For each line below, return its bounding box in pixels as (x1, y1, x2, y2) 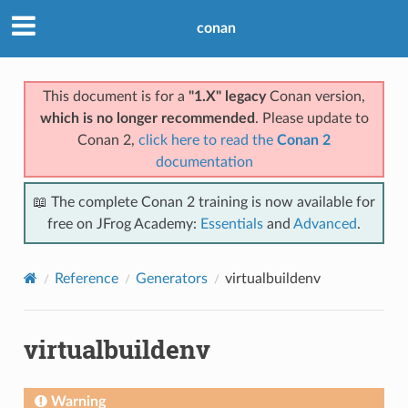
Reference (54, 270, 118, 286)
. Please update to (254, 110, 369, 126)
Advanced (293, 216, 357, 231)
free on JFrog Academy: (47, 216, 200, 231)
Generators (135, 270, 208, 286)
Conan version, (266, 88, 365, 104)
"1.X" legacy (189, 88, 266, 104)
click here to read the (138, 132, 277, 148)
